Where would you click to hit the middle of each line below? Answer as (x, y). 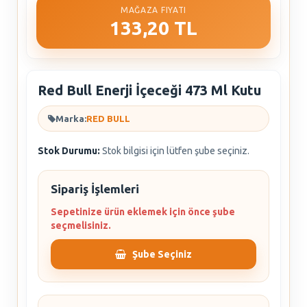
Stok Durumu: (69, 151)
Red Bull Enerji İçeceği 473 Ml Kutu (149, 90)
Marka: (71, 119)
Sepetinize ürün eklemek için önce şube (143, 212)
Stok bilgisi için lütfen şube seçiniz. (176, 151)
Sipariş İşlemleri (95, 189)
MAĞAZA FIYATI (153, 10)
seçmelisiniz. (81, 225)
